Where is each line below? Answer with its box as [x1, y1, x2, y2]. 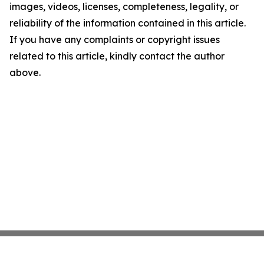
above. [9, 67, 41, 78]
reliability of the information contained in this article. [9, 17, 246, 29]
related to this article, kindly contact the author [9, 50, 225, 62]
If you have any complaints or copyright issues [9, 34, 220, 45]
